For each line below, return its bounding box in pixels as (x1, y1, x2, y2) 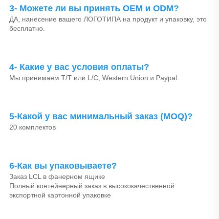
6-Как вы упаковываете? (9, 160, 119, 171)
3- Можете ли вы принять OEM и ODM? (9, 3, 181, 13)
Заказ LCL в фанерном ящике (9, 172, 107, 180)
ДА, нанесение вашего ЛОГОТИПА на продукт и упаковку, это (9, 15, 207, 23)
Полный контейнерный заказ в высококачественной (9, 181, 175, 190)
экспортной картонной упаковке (9, 191, 113, 199)
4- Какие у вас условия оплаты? (9, 62, 152, 72)
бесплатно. (9, 24, 47, 32)
